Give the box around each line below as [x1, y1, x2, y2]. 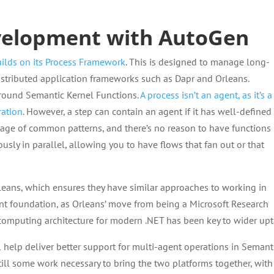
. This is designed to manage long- [125, 56, 270, 68]
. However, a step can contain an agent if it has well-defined [23, 105, 272, 117]
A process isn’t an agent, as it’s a [140, 89, 273, 101]
